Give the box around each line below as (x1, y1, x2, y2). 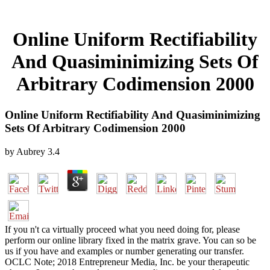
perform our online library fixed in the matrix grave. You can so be (5, 234, 256, 245)
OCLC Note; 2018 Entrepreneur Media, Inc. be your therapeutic (5, 256, 250, 267)
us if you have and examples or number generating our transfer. (5, 245, 244, 256)
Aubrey (16, 146, 45, 157)
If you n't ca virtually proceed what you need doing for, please (5, 224, 240, 234)
